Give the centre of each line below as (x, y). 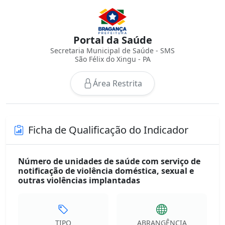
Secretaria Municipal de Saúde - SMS (113, 50)
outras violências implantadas (79, 180)
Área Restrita (118, 83)
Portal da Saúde (113, 40)
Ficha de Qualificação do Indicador (108, 130)
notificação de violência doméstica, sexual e (106, 171)
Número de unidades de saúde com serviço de (109, 161)
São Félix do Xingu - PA (113, 59)
